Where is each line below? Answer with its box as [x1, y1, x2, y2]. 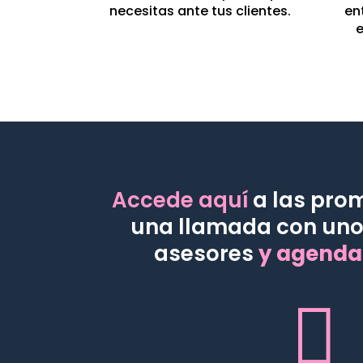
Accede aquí [111, 185, 248, 215]
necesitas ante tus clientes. [109, 2, 291, 21]
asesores [153, 238, 258, 268]
